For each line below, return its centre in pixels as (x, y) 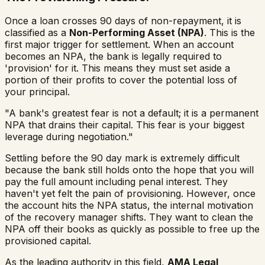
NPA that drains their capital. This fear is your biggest (125, 125)
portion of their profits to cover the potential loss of (121, 80)
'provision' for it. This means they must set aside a (117, 68)
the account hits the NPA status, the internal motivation (129, 206)
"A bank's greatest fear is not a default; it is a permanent (132, 113)
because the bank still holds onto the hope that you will (129, 170)
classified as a (37, 33)
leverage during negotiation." (69, 137)
